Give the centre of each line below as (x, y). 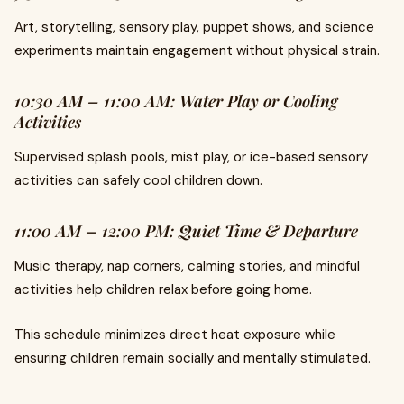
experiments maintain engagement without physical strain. (197, 50)
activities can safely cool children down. (138, 180)
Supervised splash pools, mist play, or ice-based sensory (191, 157)
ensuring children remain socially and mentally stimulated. (193, 358)
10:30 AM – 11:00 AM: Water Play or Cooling (176, 101)
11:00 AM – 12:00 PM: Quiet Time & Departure (186, 231)
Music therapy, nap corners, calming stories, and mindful (187, 266)
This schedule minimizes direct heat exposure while (175, 335)
